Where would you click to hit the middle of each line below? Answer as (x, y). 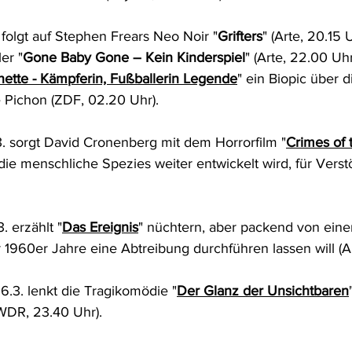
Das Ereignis (100, 227)
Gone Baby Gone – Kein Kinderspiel (134, 57)
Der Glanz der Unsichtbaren (263, 291)
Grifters (240, 36)
